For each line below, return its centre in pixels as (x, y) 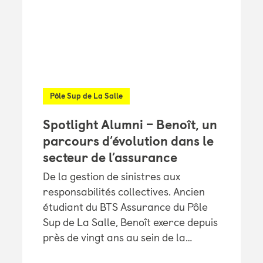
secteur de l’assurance (110, 157)
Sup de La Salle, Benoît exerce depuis (130, 222)
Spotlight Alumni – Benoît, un (130, 124)
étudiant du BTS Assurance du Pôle (125, 207)
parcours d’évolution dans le (128, 141)
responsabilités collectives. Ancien (124, 192)
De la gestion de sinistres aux (111, 176)
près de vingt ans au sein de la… (117, 237)
